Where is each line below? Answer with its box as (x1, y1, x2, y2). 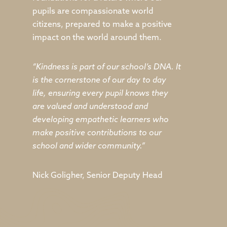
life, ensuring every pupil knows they (32, 90, 168, 98)
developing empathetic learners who (32, 116, 169, 124)
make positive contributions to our (32, 129, 162, 137)
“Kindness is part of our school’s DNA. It (32, 63, 181, 71)
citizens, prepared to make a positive (32, 21, 172, 29)
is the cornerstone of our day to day (32, 77, 166, 85)
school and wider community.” (32, 142, 147, 150)
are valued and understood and (32, 103, 148, 111)
